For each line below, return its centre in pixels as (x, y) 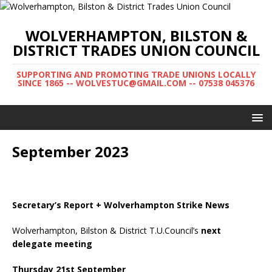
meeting (73, 244)
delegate (32, 244)
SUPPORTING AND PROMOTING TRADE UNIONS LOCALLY (136, 74)
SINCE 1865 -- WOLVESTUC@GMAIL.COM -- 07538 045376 (136, 83)
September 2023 (70, 151)
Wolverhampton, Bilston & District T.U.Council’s (107, 230)
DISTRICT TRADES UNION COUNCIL (136, 50)
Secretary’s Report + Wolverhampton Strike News (121, 205)
